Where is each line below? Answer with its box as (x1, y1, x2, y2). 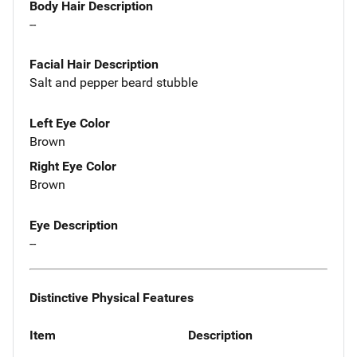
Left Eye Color (29, 116, 110, 131)
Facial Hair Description (29, 57, 159, 73)
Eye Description (29, 218, 118, 233)
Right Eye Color (29, 159, 116, 175)
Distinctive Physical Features (29, 289, 194, 305)
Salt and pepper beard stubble (29, 75, 198, 91)
